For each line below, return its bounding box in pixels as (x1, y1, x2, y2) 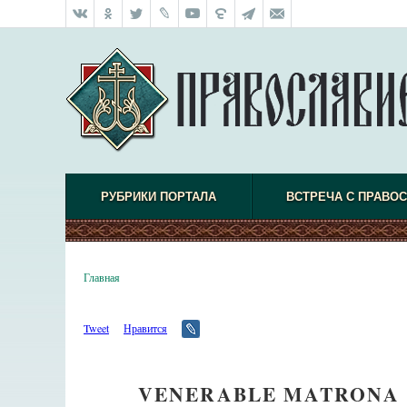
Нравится (124, 321, 167, 335)
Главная (84, 270, 120, 284)
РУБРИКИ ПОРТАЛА (101, 190, 216, 203)
